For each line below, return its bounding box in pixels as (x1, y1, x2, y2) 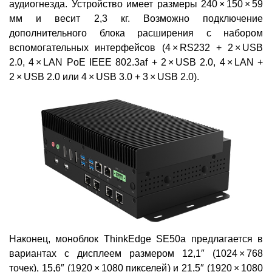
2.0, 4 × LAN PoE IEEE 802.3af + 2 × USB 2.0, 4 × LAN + (9, 57, 263, 68)
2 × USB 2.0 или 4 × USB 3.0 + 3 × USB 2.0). (9, 72, 199, 83)
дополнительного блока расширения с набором (9, 28, 263, 39)
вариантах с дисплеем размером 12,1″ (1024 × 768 (9, 248, 263, 259)
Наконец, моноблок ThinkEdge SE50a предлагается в (9, 234, 263, 245)
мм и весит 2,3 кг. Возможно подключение (9, 13, 263, 24)
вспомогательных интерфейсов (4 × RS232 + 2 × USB (9, 42, 263, 53)
